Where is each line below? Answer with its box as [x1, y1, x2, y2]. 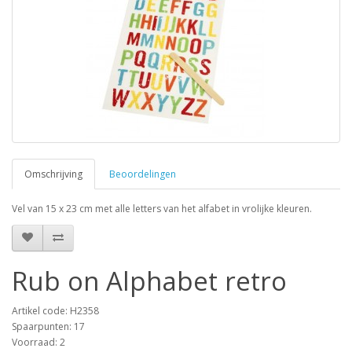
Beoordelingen [109, 167, 176, 181]
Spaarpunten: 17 [12, 319, 85, 333]
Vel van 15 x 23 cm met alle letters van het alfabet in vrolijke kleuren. [12, 201, 312, 215]
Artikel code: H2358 [12, 303, 99, 317]
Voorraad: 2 [12, 335, 65, 349]
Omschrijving [24, 167, 82, 181]
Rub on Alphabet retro [12, 262, 287, 299]
